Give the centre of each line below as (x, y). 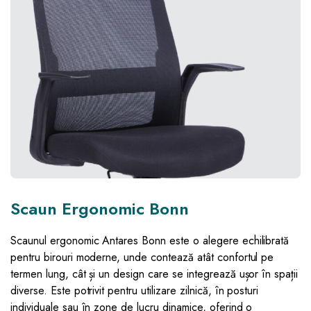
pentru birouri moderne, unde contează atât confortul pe (142, 258)
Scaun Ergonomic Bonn (100, 209)
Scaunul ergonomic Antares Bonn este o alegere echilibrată (150, 241)
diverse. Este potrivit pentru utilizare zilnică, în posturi (135, 291)
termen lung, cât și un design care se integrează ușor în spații (154, 274)
